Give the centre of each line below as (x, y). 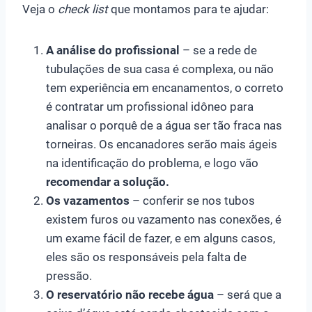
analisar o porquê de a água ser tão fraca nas (164, 125)
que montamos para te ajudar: (188, 9)
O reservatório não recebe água (130, 294)
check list (83, 9)
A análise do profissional (113, 50)
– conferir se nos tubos (192, 200)
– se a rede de (218, 50)
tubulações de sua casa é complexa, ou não (160, 69)
